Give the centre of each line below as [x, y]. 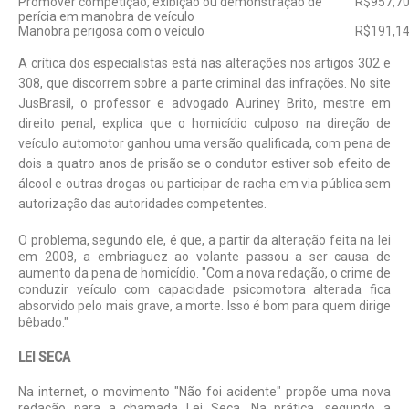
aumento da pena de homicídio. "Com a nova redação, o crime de [204, 273]
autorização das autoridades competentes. [142, 203]
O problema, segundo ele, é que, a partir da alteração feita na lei [204, 240]
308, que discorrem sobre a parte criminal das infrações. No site [204, 83]
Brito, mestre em [335, 103]
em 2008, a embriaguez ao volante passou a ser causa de [204, 256]
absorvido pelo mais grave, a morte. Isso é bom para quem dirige [204, 305]
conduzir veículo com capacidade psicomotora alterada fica [204, 289]
